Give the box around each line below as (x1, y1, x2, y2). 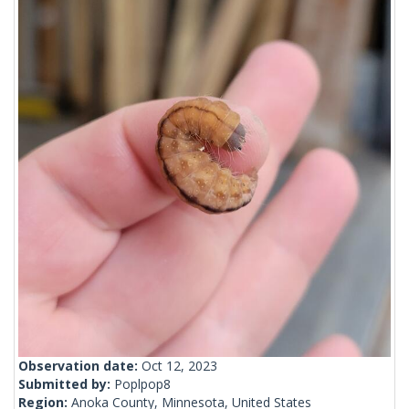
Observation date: (18, 357, 142, 375)
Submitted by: (18, 375, 114, 393)
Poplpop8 (114, 375, 171, 393)
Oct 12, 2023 (142, 357, 217, 375)
